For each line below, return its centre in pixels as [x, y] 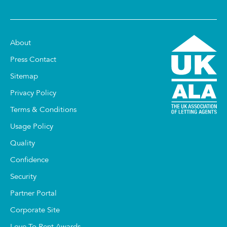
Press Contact [33, 60]
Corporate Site [35, 211]
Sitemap [24, 77]
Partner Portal [33, 194]
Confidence [29, 161]
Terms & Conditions [43, 110]
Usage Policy [32, 127]
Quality [23, 144]
